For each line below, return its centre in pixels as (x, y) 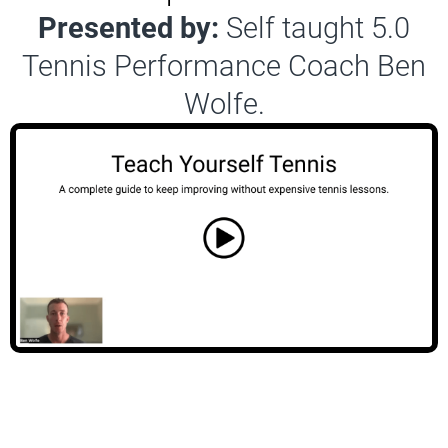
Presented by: (128, 28)
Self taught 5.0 (314, 28)
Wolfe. (224, 104)
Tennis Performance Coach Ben (224, 66)
